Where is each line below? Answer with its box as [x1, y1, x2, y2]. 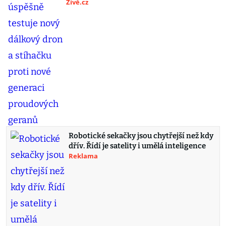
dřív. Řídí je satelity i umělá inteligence [69, 141, 206, 150]
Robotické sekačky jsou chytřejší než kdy [69, 131, 213, 140]
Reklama [69, 151, 98, 160]
